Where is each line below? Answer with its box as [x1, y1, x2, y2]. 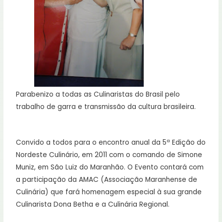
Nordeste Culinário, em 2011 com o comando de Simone [16, 150, 203, 160]
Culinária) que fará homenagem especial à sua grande [16, 187, 202, 197]
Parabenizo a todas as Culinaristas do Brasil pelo [16, 90, 180, 100]
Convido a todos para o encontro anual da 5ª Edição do [16, 138, 206, 148]
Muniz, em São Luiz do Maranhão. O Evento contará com [16, 163, 204, 172]
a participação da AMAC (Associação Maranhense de [16, 175, 198, 185]
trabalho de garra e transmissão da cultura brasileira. [16, 102, 196, 112]
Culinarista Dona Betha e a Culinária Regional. [16, 200, 170, 210]
